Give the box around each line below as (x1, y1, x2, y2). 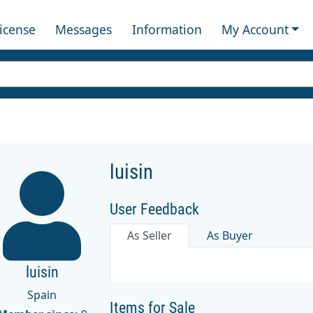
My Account (221, 20, 289, 38)
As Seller (127, 227, 173, 243)
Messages (55, 20, 112, 38)
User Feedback (110, 200, 200, 218)
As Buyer (207, 227, 254, 243)
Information (131, 20, 202, 38)
